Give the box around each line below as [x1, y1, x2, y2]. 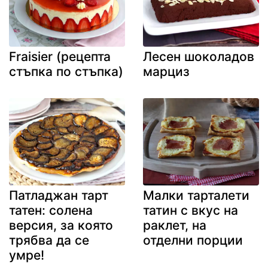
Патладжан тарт [9, 187, 108, 203]
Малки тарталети [143, 187, 249, 203]
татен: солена [9, 202, 93, 218]
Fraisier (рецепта [9, 49, 111, 65]
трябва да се [9, 232, 89, 248]
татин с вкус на [143, 202, 238, 218]
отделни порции [143, 232, 243, 248]
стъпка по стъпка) [9, 64, 123, 80]
